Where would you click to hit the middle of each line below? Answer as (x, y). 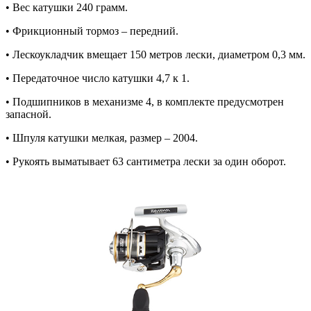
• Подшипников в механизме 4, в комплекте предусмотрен (145, 102)
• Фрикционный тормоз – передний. (92, 31)
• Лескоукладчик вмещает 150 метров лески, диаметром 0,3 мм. (155, 55)
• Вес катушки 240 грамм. (67, 8)
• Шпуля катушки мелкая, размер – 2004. (102, 138)
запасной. (28, 115)
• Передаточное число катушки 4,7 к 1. (98, 78)
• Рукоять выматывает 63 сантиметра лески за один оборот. (146, 162)
